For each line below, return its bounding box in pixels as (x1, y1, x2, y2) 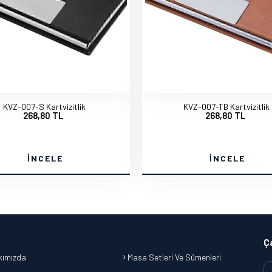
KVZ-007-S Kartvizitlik (3, 101, 86, 112)
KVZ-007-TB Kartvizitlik (183, 101, 270, 112)
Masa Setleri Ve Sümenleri (126, 252, 221, 262)
